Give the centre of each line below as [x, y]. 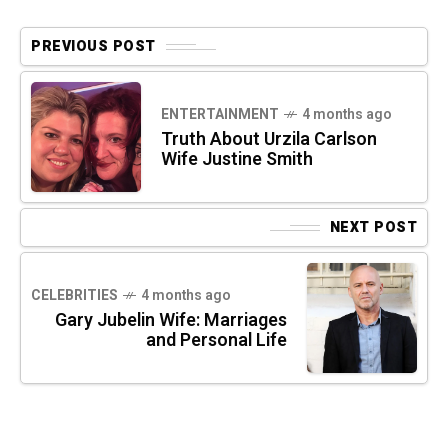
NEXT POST [373, 228]
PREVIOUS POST [93, 47]
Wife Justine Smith [237, 160]
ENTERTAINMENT [220, 115]
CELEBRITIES [74, 296]
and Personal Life [216, 341]
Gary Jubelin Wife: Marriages [171, 321]
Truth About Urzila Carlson [269, 140]
